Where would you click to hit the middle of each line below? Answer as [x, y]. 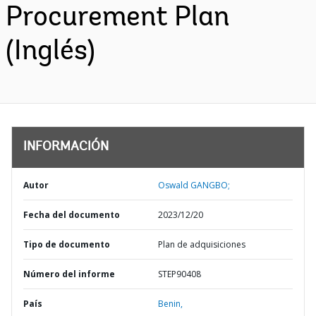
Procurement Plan [117, 18]
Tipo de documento [67, 244]
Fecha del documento [72, 215]
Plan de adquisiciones [202, 244]
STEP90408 [180, 274]
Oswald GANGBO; [194, 185]
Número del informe [69, 274]
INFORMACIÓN [66, 147]
